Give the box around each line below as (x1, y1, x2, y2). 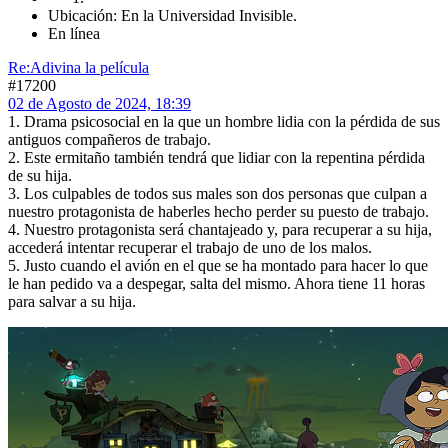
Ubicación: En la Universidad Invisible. (48, 7, 297, 25)
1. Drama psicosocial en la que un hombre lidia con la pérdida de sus (8, 113, 440, 131)
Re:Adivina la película (8, 59, 149, 77)
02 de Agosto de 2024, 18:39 (8, 95, 191, 113)
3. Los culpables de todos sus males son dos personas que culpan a (8, 185, 427, 203)
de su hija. (8, 167, 72, 185)
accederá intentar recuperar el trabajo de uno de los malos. (8, 239, 372, 257)
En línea (48, 25, 100, 43)
